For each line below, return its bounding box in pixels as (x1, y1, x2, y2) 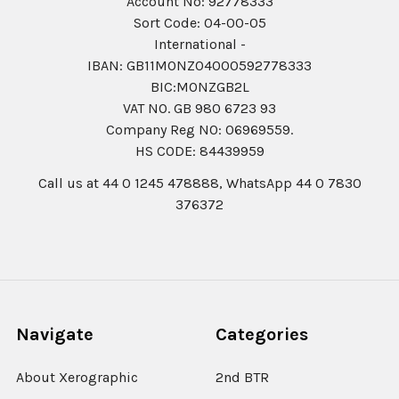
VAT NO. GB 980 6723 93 (123, 99, 276, 117)
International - (153, 35, 246, 53)
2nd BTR (216, 368, 269, 386)
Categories (216, 323, 308, 345)
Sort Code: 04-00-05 (133, 13, 266, 31)
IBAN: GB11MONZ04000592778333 (87, 56, 312, 74)
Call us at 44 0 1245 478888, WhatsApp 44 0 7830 (37, 174, 362, 191)
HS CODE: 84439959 (134, 142, 265, 159)
